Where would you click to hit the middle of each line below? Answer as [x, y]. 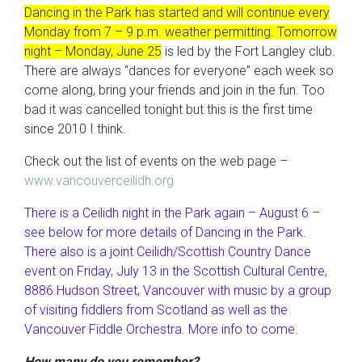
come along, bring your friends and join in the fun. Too [175, 90]
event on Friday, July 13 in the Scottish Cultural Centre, [176, 271]
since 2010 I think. [75, 129]
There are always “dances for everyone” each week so [179, 71]
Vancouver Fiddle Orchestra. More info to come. [161, 330]
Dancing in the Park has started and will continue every [177, 13]
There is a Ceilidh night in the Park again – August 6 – [172, 213]
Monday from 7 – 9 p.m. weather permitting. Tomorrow [181, 32]
